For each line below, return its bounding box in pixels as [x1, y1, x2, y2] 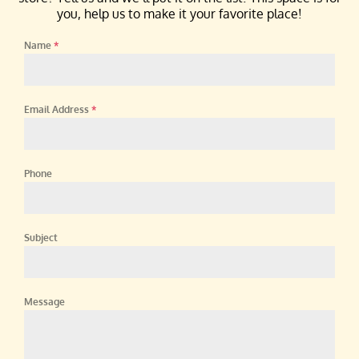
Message [24, 296, 65, 309]
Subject [24, 232, 58, 244]
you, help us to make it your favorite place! [57, 6, 302, 22]
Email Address [24, 103, 91, 116]
